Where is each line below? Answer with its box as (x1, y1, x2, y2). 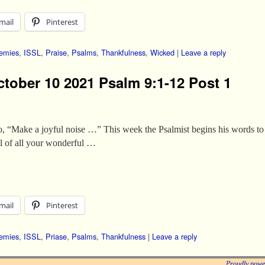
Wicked (150, 47, 174, 59)
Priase (46, 231, 67, 243)
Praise (46, 47, 67, 59)
